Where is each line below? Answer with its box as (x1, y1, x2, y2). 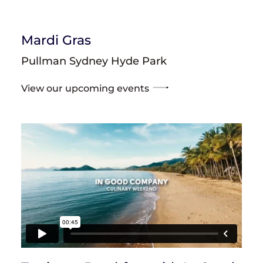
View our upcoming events (21, 83, 149, 94)
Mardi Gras (21, 32, 91, 48)
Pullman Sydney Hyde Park (21, 55, 167, 68)
